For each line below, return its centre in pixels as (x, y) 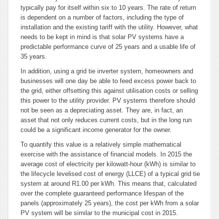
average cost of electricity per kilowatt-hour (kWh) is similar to (108, 164)
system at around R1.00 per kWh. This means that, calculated (109, 184)
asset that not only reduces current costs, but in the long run (106, 120)
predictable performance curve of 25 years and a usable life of (108, 47)
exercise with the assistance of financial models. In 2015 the (106, 154)
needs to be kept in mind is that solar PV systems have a (102, 37)
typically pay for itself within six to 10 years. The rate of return (108, 8)
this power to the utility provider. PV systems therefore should (108, 100)
